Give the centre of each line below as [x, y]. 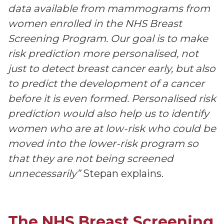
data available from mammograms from [109, 8]
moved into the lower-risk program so [103, 143]
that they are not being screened [91, 158]
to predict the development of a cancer [106, 83]
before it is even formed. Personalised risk [112, 98]
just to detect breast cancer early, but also [112, 68]
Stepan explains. [123, 173]
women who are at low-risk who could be [112, 128]
